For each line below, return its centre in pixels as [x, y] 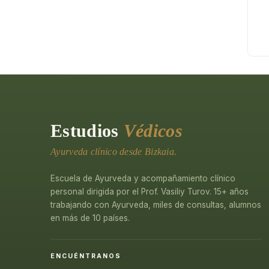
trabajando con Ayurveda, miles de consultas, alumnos [156, 205]
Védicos [153, 131]
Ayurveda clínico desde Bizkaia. [114, 152]
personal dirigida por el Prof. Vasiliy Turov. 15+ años [150, 192]
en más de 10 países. [90, 218]
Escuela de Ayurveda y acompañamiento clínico [143, 178]
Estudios [87, 131]
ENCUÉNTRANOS [86, 256]
